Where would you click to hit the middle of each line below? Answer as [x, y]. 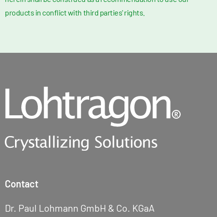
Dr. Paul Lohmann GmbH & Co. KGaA [80, 208]
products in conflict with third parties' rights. [75, 13]
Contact [22, 183]
